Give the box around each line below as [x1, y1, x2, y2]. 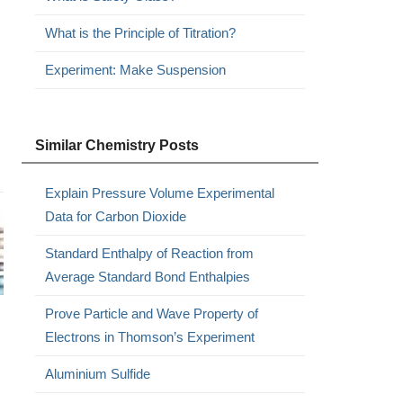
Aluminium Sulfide [44, 366, 150, 381]
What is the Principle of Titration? [44, 25, 236, 40]
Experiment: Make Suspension [44, 62, 226, 77]
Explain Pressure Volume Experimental [44, 185, 274, 201]
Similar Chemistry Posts [34, 138, 199, 153]
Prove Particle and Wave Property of [44, 306, 258, 321]
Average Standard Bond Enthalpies [44, 269, 250, 284]
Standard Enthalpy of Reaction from [44, 246, 254, 261]
